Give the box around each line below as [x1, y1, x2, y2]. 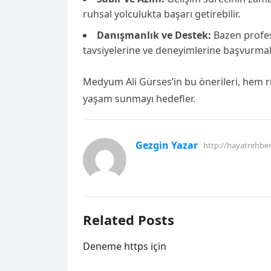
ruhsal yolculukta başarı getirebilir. [83, 7, 240, 21]
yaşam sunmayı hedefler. [83, 92, 195, 105]
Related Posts [83, 211, 174, 229]
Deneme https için [83, 240, 166, 253]
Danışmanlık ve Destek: [97, 28, 211, 42]
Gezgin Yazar [135, 139, 198, 152]
